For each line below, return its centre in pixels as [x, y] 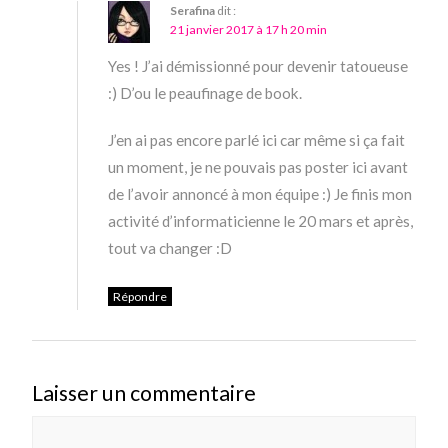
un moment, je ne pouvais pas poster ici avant [258, 167]
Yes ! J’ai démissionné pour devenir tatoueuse [258, 66]
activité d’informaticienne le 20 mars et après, [261, 221]
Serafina [193, 11]
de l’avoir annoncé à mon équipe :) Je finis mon [260, 194]
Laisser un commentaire [144, 393]
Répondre [140, 297]
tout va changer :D [170, 248]
